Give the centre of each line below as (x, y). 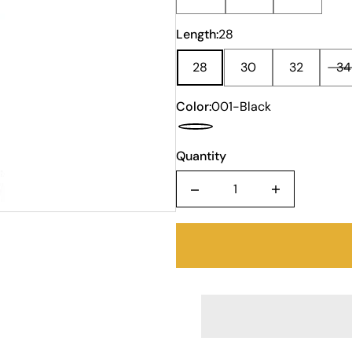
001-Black (241, 106)
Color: (194, 106)
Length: (197, 34)
